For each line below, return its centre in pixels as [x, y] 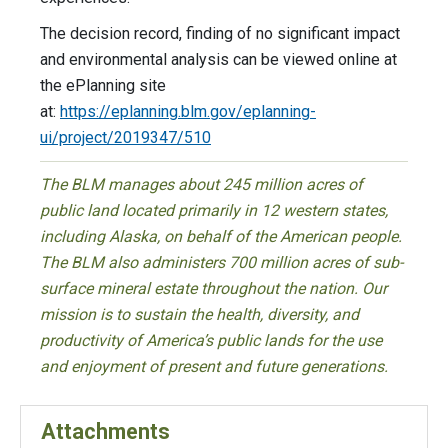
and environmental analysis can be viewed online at [218, 60]
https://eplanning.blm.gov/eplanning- [188, 112]
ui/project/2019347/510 [125, 138]
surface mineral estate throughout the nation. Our [213, 289]
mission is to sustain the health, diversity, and [199, 315]
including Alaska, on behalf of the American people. [221, 237]
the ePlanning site [103, 86]
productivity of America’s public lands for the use [211, 341]
